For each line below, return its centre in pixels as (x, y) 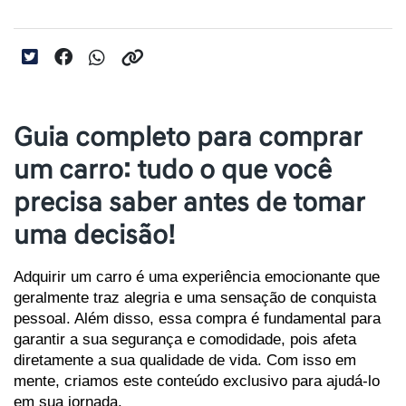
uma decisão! (94, 235)
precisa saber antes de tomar (189, 202)
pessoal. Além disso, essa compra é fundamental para (197, 318)
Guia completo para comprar (188, 137)
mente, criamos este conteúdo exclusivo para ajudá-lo (197, 380)
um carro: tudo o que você (173, 169)
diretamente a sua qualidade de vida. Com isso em (185, 359)
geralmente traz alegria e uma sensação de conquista (195, 297)
